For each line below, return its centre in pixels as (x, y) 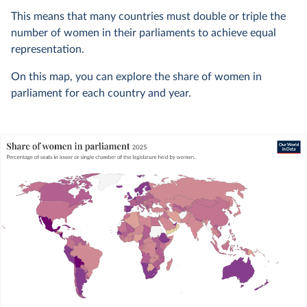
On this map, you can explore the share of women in (136, 77)
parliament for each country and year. (101, 93)
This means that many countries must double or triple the (148, 16)
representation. (48, 49)
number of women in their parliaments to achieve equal (144, 33)
